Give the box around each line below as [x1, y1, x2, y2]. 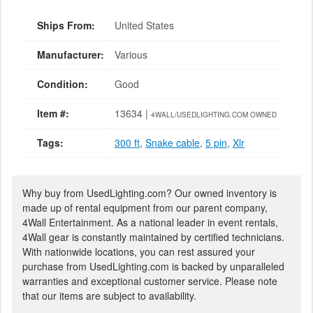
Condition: [37, 77, 88, 91]
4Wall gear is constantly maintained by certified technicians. [22, 230, 284, 244]
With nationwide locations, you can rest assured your [22, 245, 255, 259]
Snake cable [145, 136, 200, 150]
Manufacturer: [37, 48, 104, 61]
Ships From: [37, 18, 95, 32]
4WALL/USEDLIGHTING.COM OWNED [151, 110, 277, 119]
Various [115, 48, 147, 61]
